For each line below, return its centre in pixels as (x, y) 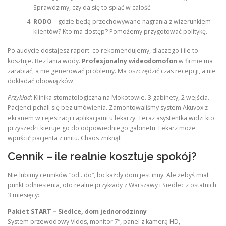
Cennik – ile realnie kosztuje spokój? (102, 157)
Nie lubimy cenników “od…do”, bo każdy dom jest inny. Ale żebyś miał (108, 175)
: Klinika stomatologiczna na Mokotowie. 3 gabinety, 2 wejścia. (120, 98)
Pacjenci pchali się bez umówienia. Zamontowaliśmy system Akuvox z (108, 108)
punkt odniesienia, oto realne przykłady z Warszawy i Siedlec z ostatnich (112, 185)
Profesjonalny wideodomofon (129, 61)
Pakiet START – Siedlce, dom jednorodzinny (77, 211)
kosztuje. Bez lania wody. (45, 61)
